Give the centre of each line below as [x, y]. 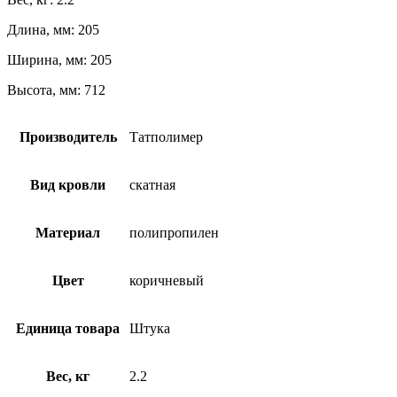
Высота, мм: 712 [56, 90]
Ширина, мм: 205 [59, 60]
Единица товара [68, 329]
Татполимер [166, 137]
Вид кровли [68, 185]
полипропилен [174, 233]
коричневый [167, 281]
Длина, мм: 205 [53, 30]
